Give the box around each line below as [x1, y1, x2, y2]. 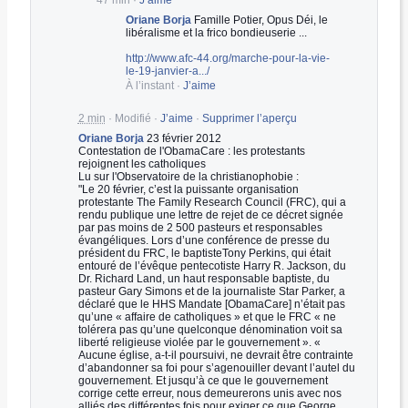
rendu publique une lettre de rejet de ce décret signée [77, 208, 343, 221]
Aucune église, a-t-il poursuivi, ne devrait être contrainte [77, 348, 353, 362]
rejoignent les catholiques [77, 157, 206, 170]
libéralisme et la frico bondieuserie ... [125, 25, 307, 39]
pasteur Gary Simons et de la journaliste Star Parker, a [77, 284, 345, 298]
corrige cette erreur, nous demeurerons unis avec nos [77, 386, 342, 400]
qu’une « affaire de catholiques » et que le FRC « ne [77, 310, 336, 323]
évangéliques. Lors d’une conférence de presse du [77, 233, 330, 247]
